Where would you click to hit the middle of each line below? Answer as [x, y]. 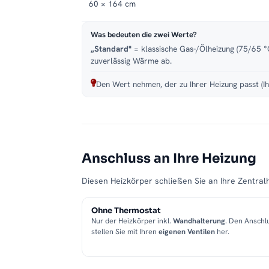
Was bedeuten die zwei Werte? [144, 35]
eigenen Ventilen [187, 232]
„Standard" [111, 49]
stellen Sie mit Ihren [125, 232]
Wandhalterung [199, 221]
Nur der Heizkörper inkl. [132, 221]
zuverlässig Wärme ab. [131, 61]
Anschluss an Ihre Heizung [169, 159]
